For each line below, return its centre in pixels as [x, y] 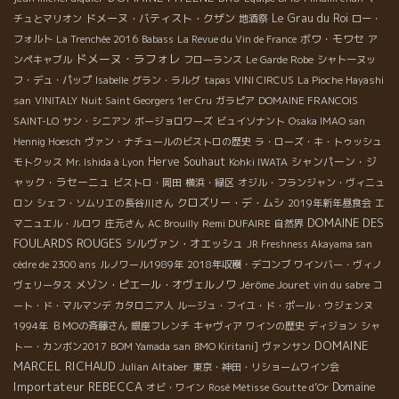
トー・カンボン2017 [60, 347]
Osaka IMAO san [327, 122]
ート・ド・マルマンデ [62, 306]
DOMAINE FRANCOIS [308, 101]
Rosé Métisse [239, 388]
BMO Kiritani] [226, 347]
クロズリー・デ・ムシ [231, 203]
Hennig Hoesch [47, 142]
